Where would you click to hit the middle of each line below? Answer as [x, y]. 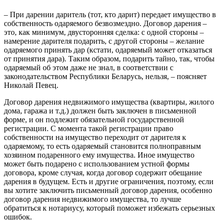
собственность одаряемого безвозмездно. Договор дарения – [105, 24]
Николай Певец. [31, 85]
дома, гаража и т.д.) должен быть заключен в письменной [100, 111]
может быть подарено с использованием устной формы [97, 164]
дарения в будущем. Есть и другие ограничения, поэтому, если [109, 182]
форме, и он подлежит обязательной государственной [94, 120]
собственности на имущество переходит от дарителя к [95, 137]
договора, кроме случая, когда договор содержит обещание [103, 173]
